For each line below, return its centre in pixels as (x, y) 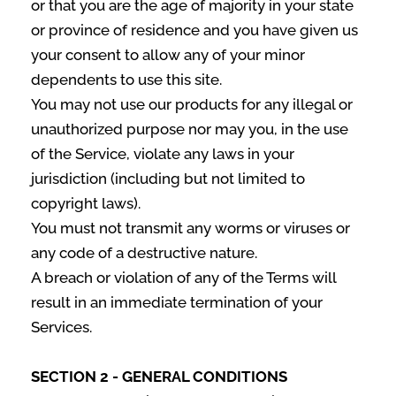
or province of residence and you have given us (194, 30)
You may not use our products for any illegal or (192, 104)
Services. (61, 327)
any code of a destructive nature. (144, 253)
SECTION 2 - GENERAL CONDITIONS (159, 377)
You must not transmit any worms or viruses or (190, 228)
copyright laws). (86, 203)
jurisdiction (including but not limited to (168, 179)
